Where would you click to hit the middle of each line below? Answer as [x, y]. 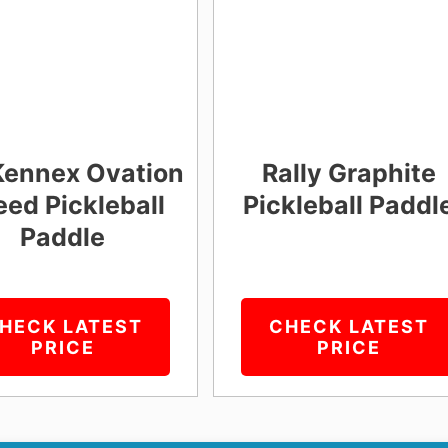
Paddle [63, 236]
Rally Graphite [348, 172]
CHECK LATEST [348, 326]
